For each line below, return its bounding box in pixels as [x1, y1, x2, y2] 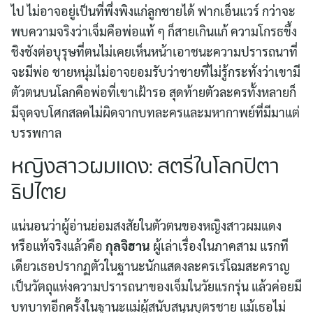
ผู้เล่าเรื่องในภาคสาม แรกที [150, 238, 289, 254]
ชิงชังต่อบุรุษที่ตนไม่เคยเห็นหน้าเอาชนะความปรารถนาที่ [11, 43, 298, 60]
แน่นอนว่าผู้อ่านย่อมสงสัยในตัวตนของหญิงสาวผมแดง [11, 217, 282, 234]
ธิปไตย [11, 175, 66, 214]
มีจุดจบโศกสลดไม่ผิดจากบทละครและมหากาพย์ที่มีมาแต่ [11, 104, 300, 121]
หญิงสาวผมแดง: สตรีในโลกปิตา [11, 149, 279, 188]
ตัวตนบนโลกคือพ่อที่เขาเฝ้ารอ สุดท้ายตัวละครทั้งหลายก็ [11, 84, 296, 101]
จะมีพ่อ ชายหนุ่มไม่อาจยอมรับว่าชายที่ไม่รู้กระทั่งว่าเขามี [11, 64, 300, 80]
